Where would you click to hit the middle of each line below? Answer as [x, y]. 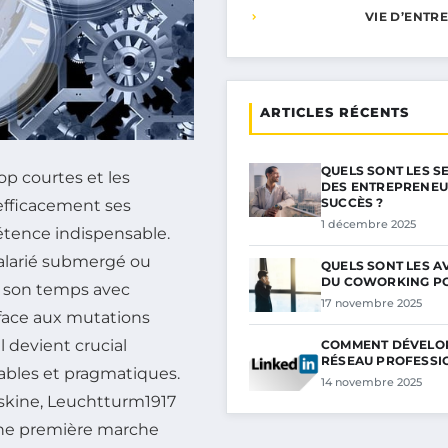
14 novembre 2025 [371, 382]
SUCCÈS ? [352, 202]
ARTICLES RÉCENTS [334, 112]
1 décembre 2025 [368, 224]
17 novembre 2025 [371, 303]
